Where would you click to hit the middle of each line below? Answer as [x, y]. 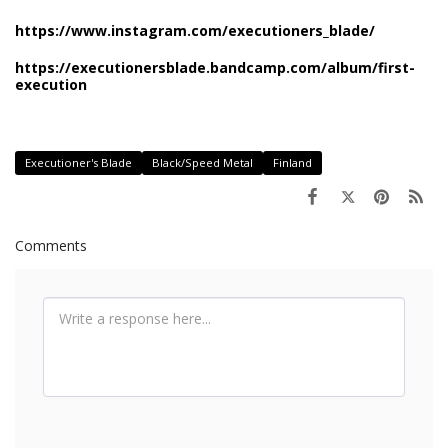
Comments [51, 246]
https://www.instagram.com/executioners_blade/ [195, 31]
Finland [292, 163]
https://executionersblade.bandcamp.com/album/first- [215, 68]
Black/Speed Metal [202, 163]
